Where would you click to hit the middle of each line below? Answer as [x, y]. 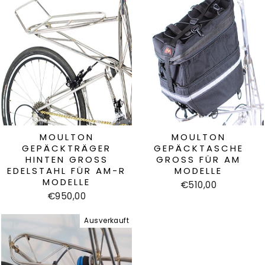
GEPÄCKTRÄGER [67, 148]
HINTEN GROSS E [67, 159]
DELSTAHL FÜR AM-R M [67, 170]
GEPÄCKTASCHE [198, 148]
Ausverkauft [106, 220]
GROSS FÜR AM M [198, 159]
